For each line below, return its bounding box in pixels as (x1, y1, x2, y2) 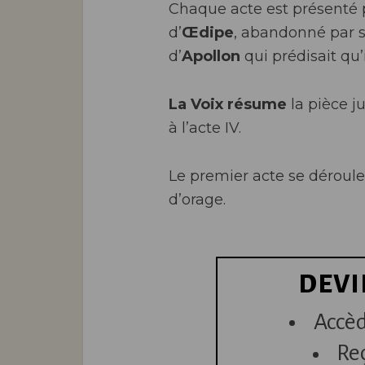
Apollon (182, 47, 240, 65)
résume (227, 95, 287, 113)
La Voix (169, 95, 223, 113)
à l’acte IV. (169, 119, 241, 137)
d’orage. (169, 191, 226, 209)
